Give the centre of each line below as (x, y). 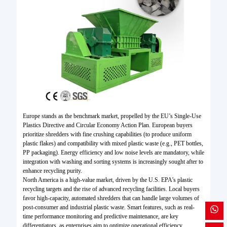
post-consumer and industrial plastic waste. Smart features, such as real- (108, 207)
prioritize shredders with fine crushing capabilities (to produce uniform (107, 135)
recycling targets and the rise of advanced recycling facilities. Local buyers (111, 189)
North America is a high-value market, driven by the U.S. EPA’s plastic (107, 180)
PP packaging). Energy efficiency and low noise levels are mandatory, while (113, 153)
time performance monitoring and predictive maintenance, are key (100, 217)
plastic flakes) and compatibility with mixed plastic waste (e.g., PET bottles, (113, 144)
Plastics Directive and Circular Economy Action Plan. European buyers (107, 125)
